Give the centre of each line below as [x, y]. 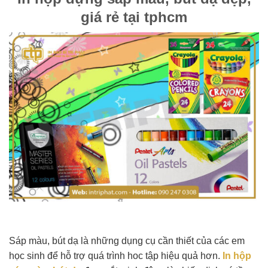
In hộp [237, 256]
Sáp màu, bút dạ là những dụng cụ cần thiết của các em [127, 241]
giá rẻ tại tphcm [134, 17]
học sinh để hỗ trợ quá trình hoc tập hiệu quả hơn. [116, 256]
